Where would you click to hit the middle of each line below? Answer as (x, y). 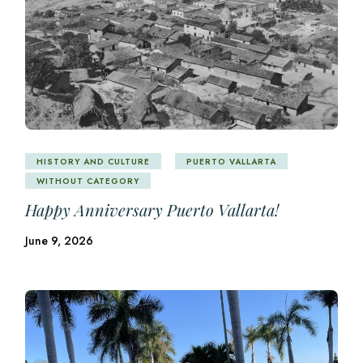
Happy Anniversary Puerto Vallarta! (152, 209)
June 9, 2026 (60, 241)
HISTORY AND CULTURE (94, 161)
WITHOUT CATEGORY (88, 181)
